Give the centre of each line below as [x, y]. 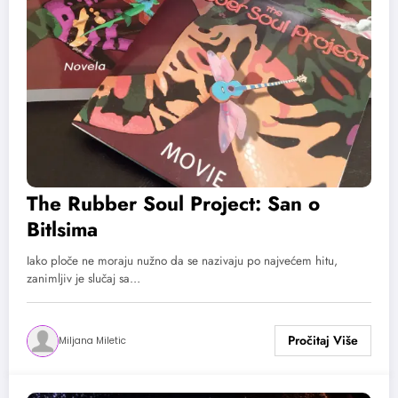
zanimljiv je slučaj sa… [84, 278]
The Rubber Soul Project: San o [173, 203]
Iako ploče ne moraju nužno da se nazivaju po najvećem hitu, [182, 260]
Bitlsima [62, 229]
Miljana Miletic [92, 340]
